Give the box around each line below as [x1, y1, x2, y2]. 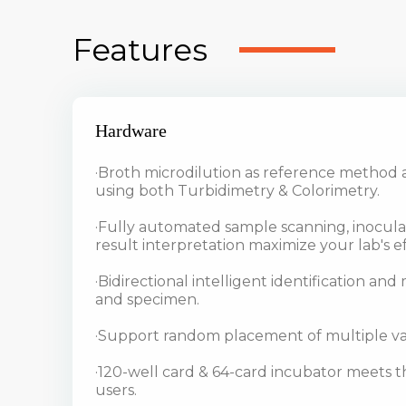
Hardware [95, 121, 167, 140]
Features [72, 31, 208, 69]
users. [95, 382, 137, 399]
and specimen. [95, 291, 199, 308]
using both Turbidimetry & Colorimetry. [95, 182, 380, 199]
